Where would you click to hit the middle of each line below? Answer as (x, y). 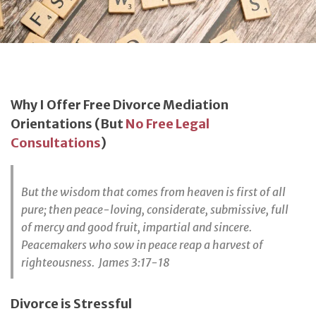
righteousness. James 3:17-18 (96, 263)
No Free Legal (168, 124)
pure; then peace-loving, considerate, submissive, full (155, 210)
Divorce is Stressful (71, 303)
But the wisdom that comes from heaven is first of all (153, 192)
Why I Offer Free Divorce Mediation (120, 105)
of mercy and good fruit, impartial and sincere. (136, 227)
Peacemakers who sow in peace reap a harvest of (142, 245)
